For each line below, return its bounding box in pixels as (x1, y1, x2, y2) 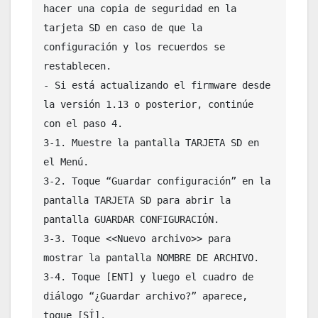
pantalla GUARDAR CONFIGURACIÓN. (43, 213, 219, 225)
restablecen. (43, 60, 111, 72)
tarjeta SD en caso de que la (43, 21, 202, 33)
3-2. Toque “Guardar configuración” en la (43, 175, 270, 187)
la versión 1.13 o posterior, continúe (43, 98, 253, 110)
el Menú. (43, 155, 89, 168)
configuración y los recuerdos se (43, 40, 225, 53)
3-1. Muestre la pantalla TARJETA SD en (43, 136, 259, 148)
